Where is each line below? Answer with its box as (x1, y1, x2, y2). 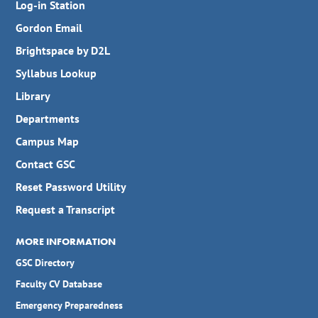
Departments (16, 111, 80, 126)
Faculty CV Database (16, 278, 103, 291)
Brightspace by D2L (16, 43, 111, 58)
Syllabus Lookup (16, 66, 97, 81)
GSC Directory (16, 256, 75, 270)
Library (16, 89, 51, 104)
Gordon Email (16, 21, 83, 35)
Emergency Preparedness (16, 299, 124, 312)
